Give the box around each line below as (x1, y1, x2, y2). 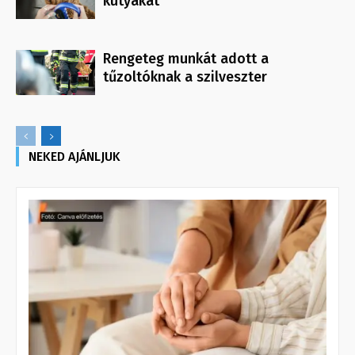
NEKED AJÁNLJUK (29, 149, 120, 165)
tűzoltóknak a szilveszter (103, 68, 267, 86)
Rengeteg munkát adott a (103, 50, 269, 68)
